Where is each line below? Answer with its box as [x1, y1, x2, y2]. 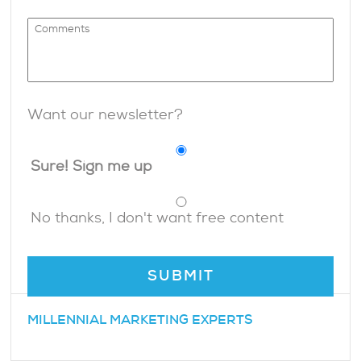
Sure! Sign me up [31, 159, 152, 176]
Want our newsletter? [27, 107, 184, 125]
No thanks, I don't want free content [31, 210, 284, 228]
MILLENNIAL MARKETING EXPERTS [27, 313, 254, 329]
